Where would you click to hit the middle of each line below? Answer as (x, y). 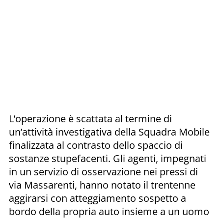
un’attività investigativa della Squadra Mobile (109, 132)
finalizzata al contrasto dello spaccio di (96, 145)
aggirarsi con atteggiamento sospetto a (97, 198)
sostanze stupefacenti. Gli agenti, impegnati (108, 158)
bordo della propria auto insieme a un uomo (109, 211)
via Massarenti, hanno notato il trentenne (102, 185)
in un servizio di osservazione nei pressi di (103, 171)
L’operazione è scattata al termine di (90, 118)
